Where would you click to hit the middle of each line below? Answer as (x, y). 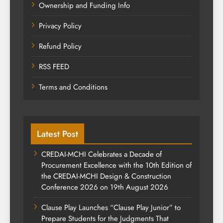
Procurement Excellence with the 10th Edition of (116, 166)
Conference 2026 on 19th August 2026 (105, 187)
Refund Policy (60, 47)
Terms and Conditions (73, 87)
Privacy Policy (60, 26)
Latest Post (57, 134)
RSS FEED (54, 67)
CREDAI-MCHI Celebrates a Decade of (102, 155)
